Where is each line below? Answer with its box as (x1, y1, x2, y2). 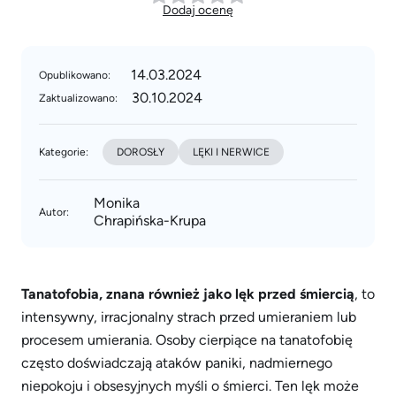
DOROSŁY (117, 146, 164, 158)
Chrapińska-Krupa (94, 212, 206, 229)
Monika (94, 194, 140, 211)
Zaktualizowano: (39, 92, 118, 104)
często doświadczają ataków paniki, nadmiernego (21, 354, 332, 371)
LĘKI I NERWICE (193, 146, 270, 158)
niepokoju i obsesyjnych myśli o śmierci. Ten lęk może (21, 377, 359, 394)
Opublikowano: (39, 69, 110, 81)
